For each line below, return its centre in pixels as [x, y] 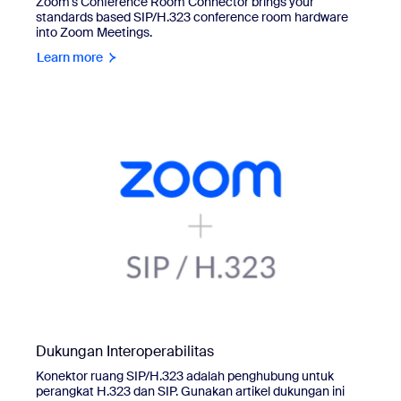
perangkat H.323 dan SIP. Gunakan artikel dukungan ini [190, 391]
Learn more [70, 58]
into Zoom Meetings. [94, 33]
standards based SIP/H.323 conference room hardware [192, 17]
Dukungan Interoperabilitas [125, 351]
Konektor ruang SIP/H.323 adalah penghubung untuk [185, 375]
